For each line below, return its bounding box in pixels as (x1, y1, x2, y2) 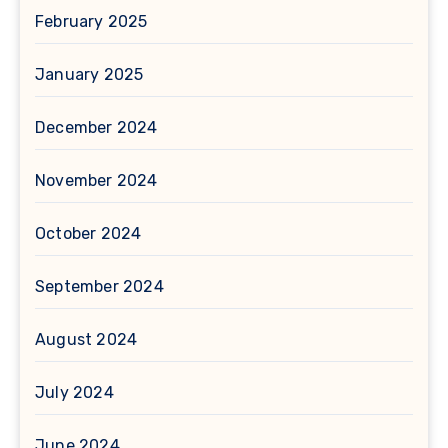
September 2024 (35, 276, 164, 296)
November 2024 (35, 170, 158, 190)
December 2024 (35, 117, 158, 137)
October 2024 (35, 223, 142, 243)
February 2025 (35, 11, 148, 31)
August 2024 (35, 329, 138, 349)
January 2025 (35, 64, 144, 84)
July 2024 (35, 382, 114, 402)
